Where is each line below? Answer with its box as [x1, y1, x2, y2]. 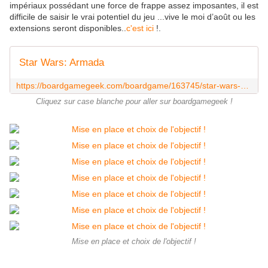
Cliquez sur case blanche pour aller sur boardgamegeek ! [35, 98, 233, 106]
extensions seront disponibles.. [10, 23, 126, 33]
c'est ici [126, 23, 156, 33]
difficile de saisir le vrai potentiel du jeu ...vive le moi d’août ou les [10, 12, 255, 22]
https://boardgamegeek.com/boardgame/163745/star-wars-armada [240, 81, 249, 91]
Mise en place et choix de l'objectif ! [72, 237, 196, 246]
